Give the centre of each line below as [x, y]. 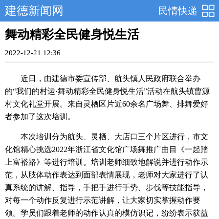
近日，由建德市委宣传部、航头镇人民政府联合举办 [110, 78]
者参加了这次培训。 [40, 117]
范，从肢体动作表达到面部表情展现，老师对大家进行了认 [107, 175]
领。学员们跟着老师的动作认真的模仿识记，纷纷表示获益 [107, 213]
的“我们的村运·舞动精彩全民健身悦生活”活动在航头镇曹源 [107, 91]
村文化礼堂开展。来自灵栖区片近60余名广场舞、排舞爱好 [107, 104]
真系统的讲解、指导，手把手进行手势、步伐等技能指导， [107, 187]
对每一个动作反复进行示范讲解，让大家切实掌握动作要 [103, 200]
